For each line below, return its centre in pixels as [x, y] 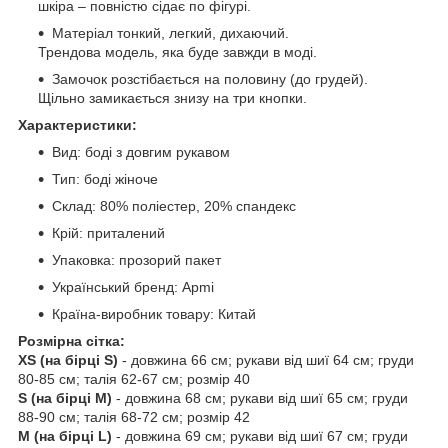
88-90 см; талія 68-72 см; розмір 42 [134, 416]
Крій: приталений [108, 232]
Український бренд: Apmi [133, 286]
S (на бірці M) [65, 397]
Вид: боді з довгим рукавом [141, 151]
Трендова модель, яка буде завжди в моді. [177, 51]
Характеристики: [77, 124]
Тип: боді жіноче [105, 178]
